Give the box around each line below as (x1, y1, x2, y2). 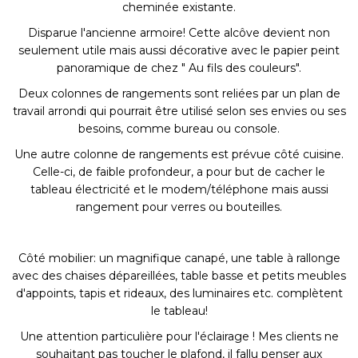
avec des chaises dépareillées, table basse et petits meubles (12, 268, 346, 284)
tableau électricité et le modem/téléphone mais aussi (30, 182, 328, 197)
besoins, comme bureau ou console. (78, 121, 280, 137)
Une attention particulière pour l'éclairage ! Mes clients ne (19, 329, 339, 344)
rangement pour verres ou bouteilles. (76, 200, 282, 215)
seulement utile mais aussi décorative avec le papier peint (18, 43, 340, 58)
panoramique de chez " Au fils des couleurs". (57, 61, 301, 76)
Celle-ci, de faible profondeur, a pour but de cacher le (33, 165, 325, 180)
